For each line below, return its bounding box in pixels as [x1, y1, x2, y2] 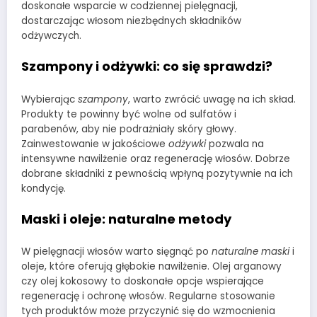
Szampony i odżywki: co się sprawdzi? [21, 57, 272, 76]
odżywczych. [21, 28, 81, 42]
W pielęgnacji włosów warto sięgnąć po [21, 245, 212, 259]
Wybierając [21, 92, 78, 106]
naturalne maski [212, 245, 289, 259]
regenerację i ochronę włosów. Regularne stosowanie [21, 289, 275, 304]
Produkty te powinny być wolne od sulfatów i [21, 107, 236, 121]
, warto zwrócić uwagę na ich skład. [128, 92, 296, 106]
